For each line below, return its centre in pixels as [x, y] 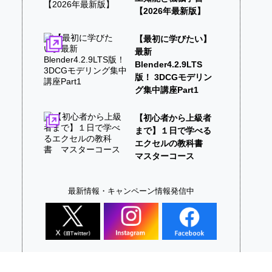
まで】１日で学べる [173, 130]
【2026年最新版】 [170, 11]
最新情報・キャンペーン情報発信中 [131, 191]
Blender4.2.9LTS [169, 64]
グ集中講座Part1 [167, 90]
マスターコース [165, 156]
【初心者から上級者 [173, 117]
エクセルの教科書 [173, 143]
